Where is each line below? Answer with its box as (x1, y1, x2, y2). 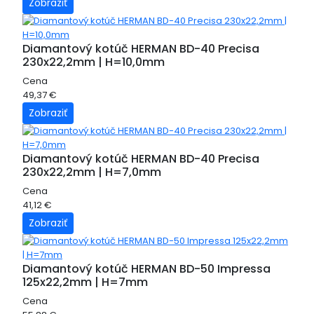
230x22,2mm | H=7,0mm (22, 164, 161, 180)
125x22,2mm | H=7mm (22, 274, 148, 290)
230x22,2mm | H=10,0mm (22, 54, 165, 70)
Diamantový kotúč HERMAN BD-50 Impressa (22, 261, 271, 277)
